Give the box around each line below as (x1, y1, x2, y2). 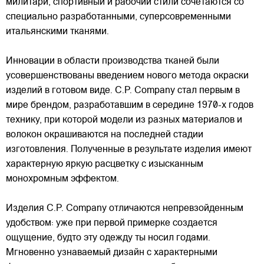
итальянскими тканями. (6, 27, 109, 37)
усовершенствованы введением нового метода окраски (6, 71, 249, 81)
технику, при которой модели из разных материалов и (6, 115, 242, 125)
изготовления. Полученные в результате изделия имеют (6, 144, 252, 154)
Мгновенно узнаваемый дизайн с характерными (6, 247, 217, 258)
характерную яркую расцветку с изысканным (6, 159, 203, 169)
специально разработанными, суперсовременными (6, 12, 231, 22)
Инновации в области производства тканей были (6, 56, 219, 66)
